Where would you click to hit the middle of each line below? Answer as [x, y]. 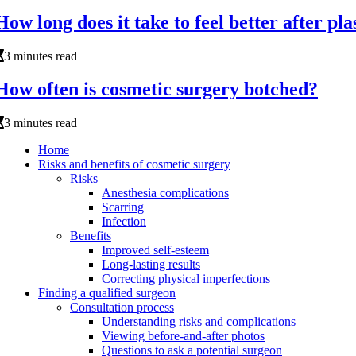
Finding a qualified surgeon [107, 293]
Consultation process [122, 308]
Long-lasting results [151, 265]
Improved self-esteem [155, 250]
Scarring [123, 207]
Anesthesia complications [165, 193]
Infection [124, 222]
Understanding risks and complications [199, 322]
